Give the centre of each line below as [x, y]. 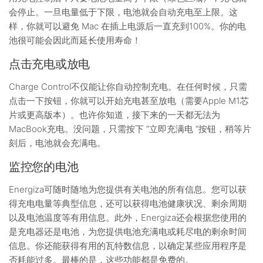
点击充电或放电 [49, 64]
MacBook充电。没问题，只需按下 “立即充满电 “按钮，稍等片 [130, 129]
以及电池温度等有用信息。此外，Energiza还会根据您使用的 [128, 218]
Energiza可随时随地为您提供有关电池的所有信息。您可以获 [128, 189]
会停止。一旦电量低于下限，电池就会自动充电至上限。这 [123, 12]
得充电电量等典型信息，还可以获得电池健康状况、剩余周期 [128, 203]
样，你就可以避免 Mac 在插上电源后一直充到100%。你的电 [127, 26]
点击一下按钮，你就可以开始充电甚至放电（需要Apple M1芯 [129, 101]
